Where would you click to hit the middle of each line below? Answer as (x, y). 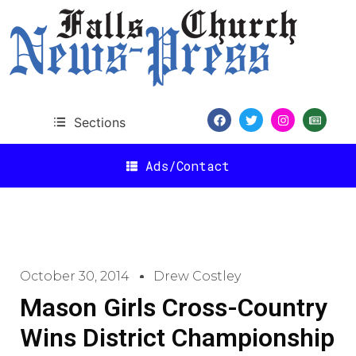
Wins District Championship (177, 338)
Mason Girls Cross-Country (174, 308)
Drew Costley (197, 276)
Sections (99, 122)
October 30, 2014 (75, 276)
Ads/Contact (188, 165)
